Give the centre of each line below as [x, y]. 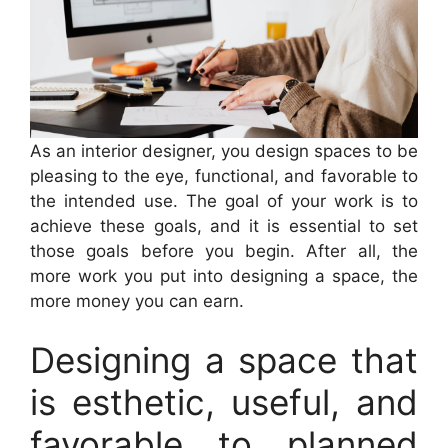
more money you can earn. [139, 300]
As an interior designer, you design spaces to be [224, 150]
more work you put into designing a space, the [224, 275]
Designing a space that [224, 360]
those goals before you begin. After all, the [224, 250]
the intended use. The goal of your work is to [224, 200]
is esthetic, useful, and [224, 402]
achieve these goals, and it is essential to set [224, 225]
